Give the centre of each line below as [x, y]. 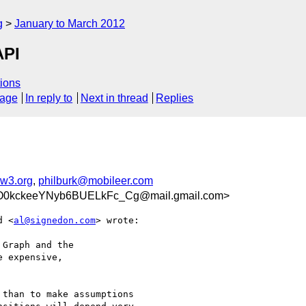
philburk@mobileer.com [96, 180]
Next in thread [114, 98]
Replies [175, 98]
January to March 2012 [70, 24]
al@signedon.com [55, 220]
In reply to [49, 98]
